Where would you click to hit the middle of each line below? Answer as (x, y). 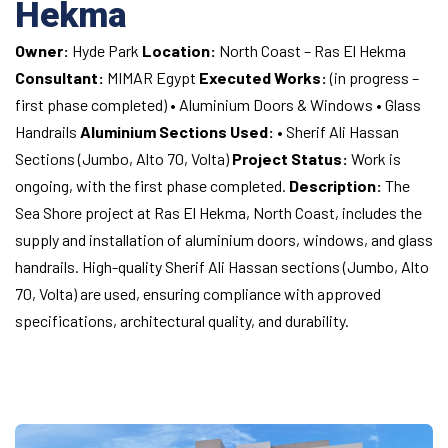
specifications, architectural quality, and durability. (182, 320)
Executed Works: (263, 77)
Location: (180, 50)
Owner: (42, 50)
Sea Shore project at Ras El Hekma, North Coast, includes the (218, 212)
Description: (335, 185)
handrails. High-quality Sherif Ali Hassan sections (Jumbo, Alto (222, 266)
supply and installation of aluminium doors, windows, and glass (224, 239)
